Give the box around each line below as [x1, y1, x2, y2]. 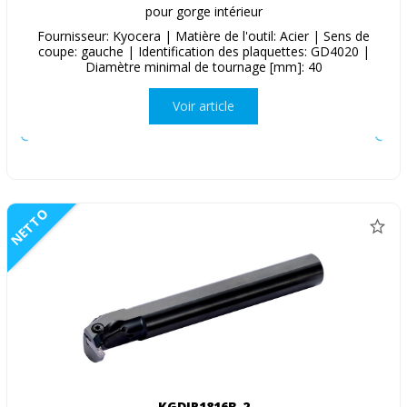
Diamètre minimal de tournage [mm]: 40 [84, 57, 323, 75]
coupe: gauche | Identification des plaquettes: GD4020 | [37, 42, 370, 60]
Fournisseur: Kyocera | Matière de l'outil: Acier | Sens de [37, 26, 370, 45]
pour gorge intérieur [144, 2, 263, 20]
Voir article [173, 97, 234, 115]
